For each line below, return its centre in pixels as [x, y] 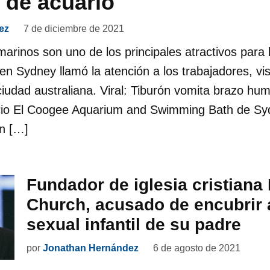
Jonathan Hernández [91, 248]
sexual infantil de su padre [134, 225]
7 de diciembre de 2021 [74, 29]
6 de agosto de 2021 [197, 248]
